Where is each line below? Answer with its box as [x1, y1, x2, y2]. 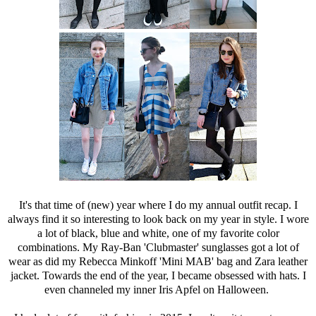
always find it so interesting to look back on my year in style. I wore [7, 212, 309, 225]
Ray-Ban [100, 241, 141, 253]
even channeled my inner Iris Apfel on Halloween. [44, 283, 272, 296]
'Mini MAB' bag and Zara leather [157, 255, 308, 267]
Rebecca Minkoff [79, 255, 157, 267]
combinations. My [17, 241, 101, 253]
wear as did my [8, 255, 79, 267]
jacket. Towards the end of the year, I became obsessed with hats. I [10, 269, 306, 281]
